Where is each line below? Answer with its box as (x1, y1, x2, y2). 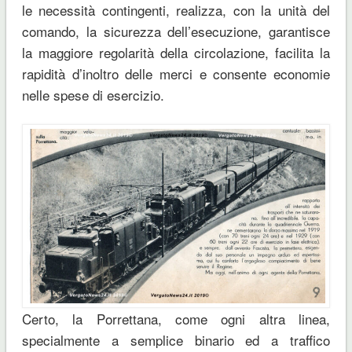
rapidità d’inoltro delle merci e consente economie (21, 63, 331, 83)
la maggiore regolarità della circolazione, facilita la (21, 42, 331, 62)
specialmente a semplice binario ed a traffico (21, 329, 331, 350)
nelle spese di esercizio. (21, 84, 164, 104)
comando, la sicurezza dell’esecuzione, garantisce (21, 20, 331, 41)
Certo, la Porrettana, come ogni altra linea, (21, 308, 331, 328)
